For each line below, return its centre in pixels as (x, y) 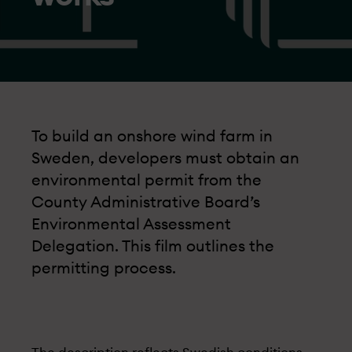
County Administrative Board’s (146, 203)
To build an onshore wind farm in (152, 137)
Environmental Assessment (131, 225)
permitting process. (104, 269)
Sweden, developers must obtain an (165, 159)
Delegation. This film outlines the (153, 247)
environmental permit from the (147, 181)
